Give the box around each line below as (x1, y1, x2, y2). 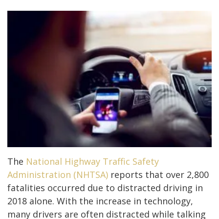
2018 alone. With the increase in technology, (7, 195, 193, 207)
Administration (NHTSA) (7, 168, 108, 180)
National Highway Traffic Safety (26, 155, 159, 167)
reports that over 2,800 (108, 168, 209, 180)
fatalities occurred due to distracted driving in (7, 181, 203, 194)
